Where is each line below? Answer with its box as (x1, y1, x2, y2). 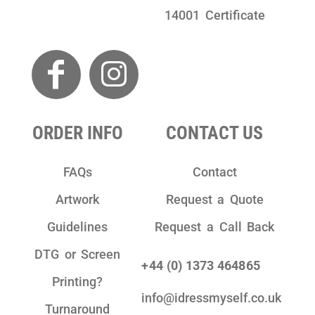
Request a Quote (165, 192, 264, 207)
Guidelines (47, 219, 108, 235)
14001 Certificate (165, 8, 265, 23)
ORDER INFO (32, 122, 123, 144)
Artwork (56, 192, 100, 207)
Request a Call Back (155, 219, 275, 235)
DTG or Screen (34, 247, 121, 262)
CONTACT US (166, 122, 264, 144)
